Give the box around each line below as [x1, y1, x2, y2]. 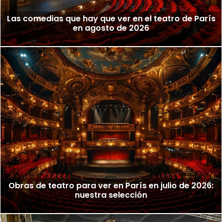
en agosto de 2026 [73, 22, 149, 34]
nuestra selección [75, 189, 147, 201]
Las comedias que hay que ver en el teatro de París [6, 13, 216, 25]
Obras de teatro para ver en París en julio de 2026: [8, 179, 214, 191]
